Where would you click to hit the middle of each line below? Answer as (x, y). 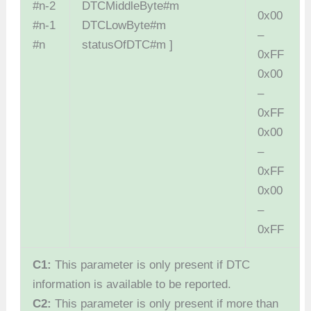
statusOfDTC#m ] (128, 45)
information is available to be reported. (132, 285)
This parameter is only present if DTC (153, 265)
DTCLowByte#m (124, 26)
